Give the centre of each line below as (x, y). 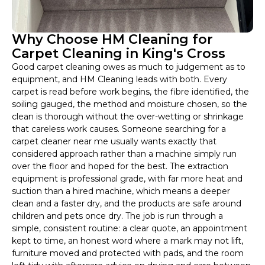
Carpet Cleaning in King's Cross (119, 54)
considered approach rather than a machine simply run (124, 154)
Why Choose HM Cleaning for (112, 40)
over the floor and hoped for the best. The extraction (120, 167)
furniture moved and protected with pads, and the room (128, 253)
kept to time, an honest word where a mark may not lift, (127, 241)
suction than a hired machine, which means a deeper (121, 191)
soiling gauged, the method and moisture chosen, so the (130, 104)
